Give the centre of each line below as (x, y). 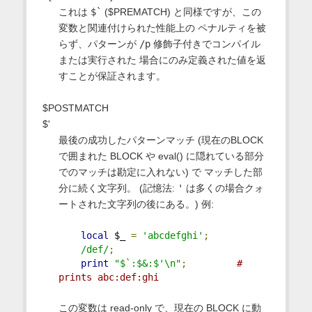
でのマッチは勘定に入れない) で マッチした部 (160, 172)
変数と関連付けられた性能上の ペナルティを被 (162, 28)
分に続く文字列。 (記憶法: (118, 188)
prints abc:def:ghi (108, 278)
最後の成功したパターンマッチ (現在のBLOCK (161, 140)
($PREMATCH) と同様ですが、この (181, 12)
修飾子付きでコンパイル (205, 44)
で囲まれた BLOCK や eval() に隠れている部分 (161, 156)
